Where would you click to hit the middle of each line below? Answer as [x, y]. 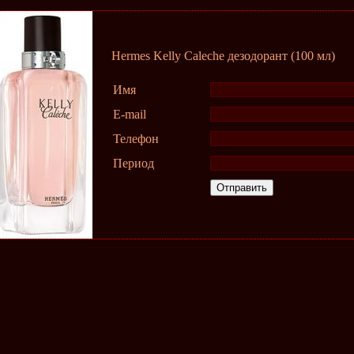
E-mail [130, 114]
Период [134, 163]
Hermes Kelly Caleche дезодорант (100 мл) [223, 56]
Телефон [136, 139]
